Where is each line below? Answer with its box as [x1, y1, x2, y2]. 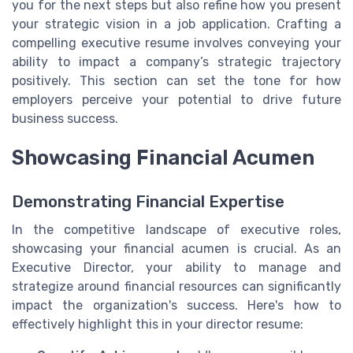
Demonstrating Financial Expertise [12, 191, 284, 211]
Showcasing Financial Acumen [12, 145, 314, 169]
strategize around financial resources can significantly [12, 278, 341, 294]
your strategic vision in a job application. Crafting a [12, 16, 341, 32]
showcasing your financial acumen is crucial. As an [12, 240, 341, 256]
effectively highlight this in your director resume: [12, 316, 303, 332]
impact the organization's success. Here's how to [12, 297, 341, 313]
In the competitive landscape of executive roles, [12, 221, 341, 237]
